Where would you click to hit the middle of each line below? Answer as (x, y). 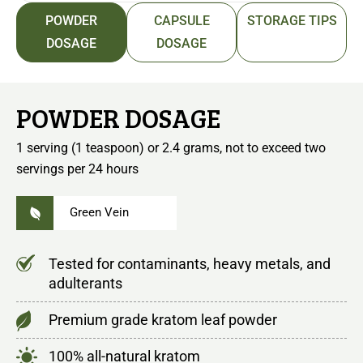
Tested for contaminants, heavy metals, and (190, 263)
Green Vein (99, 213)
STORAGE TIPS (292, 20)
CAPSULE (181, 20)
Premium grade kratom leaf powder (163, 319)
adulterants (85, 283)
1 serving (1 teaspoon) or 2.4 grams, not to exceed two (171, 147)
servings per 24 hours (77, 169)
